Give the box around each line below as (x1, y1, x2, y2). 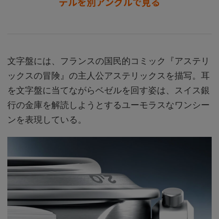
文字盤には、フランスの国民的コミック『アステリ (7, 56, 210, 66)
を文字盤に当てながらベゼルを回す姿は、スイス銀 (7, 85, 210, 96)
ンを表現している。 (7, 114, 87, 125)
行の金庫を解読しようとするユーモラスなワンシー (7, 100, 210, 110)
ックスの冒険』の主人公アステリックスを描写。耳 (7, 70, 210, 81)
